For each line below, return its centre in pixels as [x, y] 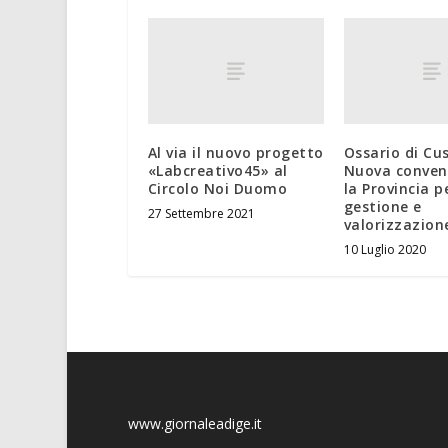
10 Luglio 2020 [384, 249]
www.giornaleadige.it [194, 423]
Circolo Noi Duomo [217, 188]
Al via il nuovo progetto [235, 152]
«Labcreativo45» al [217, 170]
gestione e [382, 206]
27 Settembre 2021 [201, 213]
